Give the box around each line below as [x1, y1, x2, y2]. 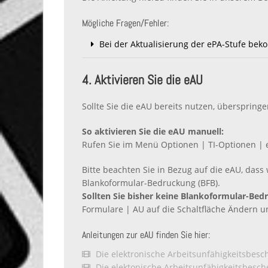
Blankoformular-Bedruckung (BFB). [82, 177, 220, 189]
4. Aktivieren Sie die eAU [82, 71, 203, 88]
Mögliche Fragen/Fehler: [82, 16, 169, 29]
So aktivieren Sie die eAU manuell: [82, 126, 226, 138]
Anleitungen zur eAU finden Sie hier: [82, 229, 210, 242]
